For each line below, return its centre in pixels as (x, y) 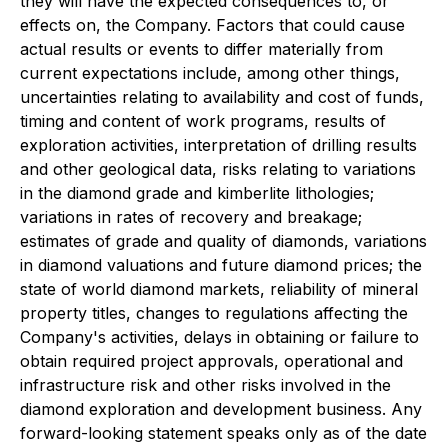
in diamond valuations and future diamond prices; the (221, 265)
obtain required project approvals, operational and (211, 361)
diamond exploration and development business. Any (221, 409)
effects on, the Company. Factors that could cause (212, 25)
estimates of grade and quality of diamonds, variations (223, 241)
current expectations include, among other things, (210, 73)
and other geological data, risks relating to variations (218, 169)
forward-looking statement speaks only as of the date (223, 433)
